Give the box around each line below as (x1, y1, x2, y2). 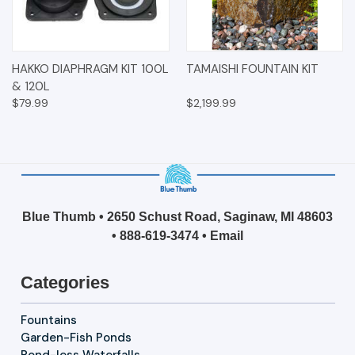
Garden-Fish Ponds (20, 329, 132, 345)
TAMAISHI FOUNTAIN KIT (185, 60, 319, 77)
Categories (20, 272, 109, 292)
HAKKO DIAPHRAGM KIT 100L (12, 60, 169, 77)
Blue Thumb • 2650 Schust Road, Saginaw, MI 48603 (22, 209, 333, 223)
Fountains (20, 311, 77, 328)
